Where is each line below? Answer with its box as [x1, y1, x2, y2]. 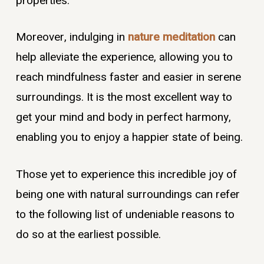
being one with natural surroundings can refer [15, 186, 240, 203]
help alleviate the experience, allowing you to [15, 49, 233, 66]
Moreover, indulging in [15, 29, 128, 46]
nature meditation [127, 29, 215, 46]
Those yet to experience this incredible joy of [15, 166, 237, 183]
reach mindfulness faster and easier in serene [15, 69, 241, 86]
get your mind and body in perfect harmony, [15, 109, 231, 126]
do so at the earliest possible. [15, 226, 161, 243]
